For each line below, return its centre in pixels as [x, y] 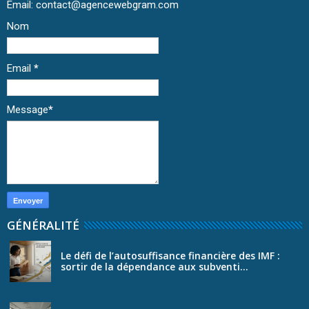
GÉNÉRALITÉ [43, 225]
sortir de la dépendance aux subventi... [154, 266]
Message [28, 110]
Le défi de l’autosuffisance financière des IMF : [170, 255]
